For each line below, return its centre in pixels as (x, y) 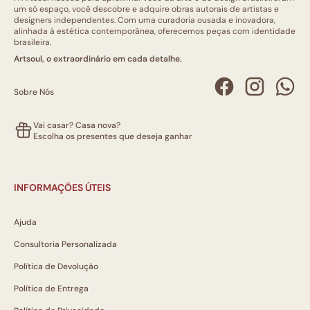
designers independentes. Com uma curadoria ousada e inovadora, (145, 20)
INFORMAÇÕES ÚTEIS (62, 187)
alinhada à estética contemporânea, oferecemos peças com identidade (155, 31)
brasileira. (33, 42)
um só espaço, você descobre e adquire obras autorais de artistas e (146, 9)
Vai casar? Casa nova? (77, 125)
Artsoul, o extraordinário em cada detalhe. (98, 58)
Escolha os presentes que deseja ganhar (113, 136)
